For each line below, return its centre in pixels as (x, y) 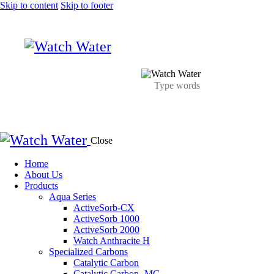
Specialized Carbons (88, 252)
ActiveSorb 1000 (106, 219)
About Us (43, 175)
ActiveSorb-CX (104, 208)
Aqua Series (72, 197)
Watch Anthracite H (112, 241)
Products (41, 186)
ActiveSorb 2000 (106, 230)
